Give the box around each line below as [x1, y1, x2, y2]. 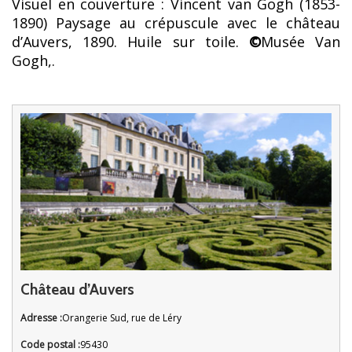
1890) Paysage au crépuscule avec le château [12, 13, 340, 33]
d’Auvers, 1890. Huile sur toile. [12, 32, 249, 52]
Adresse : [20, 311, 62, 325]
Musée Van [260, 32, 341, 52]
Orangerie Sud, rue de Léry [62, 311, 181, 325]
